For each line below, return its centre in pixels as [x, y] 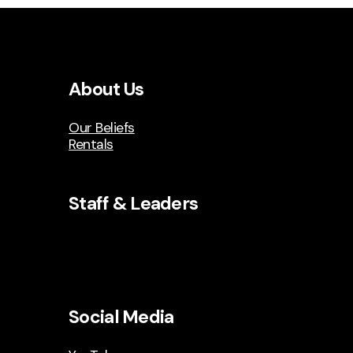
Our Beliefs [102, 128]
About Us [106, 89]
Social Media [121, 317]
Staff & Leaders [134, 203]
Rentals [91, 145]
